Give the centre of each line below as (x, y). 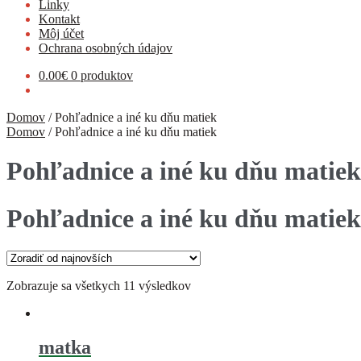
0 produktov (102, 75)
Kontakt (59, 19)
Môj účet (61, 33)
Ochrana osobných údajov (106, 48)
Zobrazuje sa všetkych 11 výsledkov (99, 286)
